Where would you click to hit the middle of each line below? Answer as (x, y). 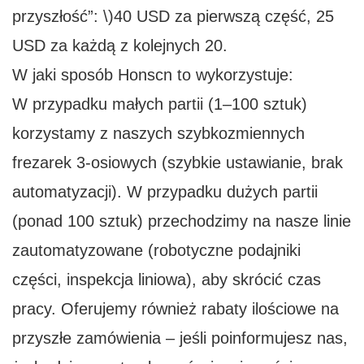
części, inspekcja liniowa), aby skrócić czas (167, 280)
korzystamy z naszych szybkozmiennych (158, 134)
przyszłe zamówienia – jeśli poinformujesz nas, (180, 338)
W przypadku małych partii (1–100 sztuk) (160, 104)
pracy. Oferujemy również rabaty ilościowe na (175, 309)
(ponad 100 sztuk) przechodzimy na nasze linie (182, 221)
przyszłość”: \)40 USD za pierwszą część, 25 (173, 17)
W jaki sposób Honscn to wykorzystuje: (153, 75)
